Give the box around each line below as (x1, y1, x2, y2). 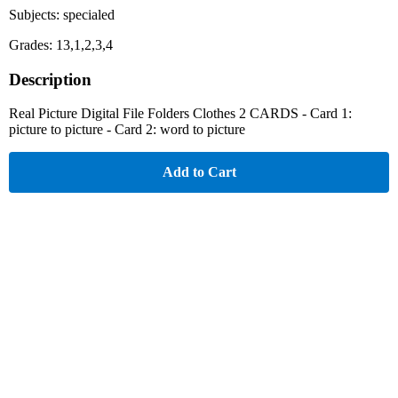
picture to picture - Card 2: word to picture (9, 122, 245, 138)
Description (9, 69, 92, 89)
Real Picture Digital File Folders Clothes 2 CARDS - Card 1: (9, 106, 352, 122)
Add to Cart (162, 164, 236, 180)
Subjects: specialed (9, 6, 115, 22)
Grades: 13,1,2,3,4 (9, 36, 113, 52)
